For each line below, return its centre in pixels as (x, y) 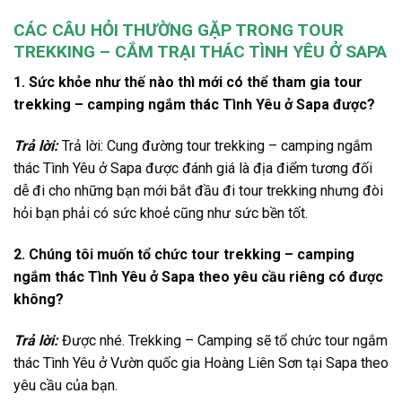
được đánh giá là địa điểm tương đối (257, 169)
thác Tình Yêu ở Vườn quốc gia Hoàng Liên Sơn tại (170, 363)
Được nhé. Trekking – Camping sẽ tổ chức (192, 340)
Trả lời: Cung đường (122, 146)
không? (39, 299)
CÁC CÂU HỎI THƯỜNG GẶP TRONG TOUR (179, 30)
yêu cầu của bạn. (67, 385)
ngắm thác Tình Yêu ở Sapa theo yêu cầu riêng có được (198, 276)
